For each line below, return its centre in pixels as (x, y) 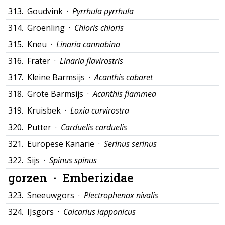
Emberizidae (98, 178)
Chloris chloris (99, 28)
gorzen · (35, 178)
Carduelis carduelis (94, 127)
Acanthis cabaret (124, 77)
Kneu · (42, 44)
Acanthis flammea (125, 94)
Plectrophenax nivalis (121, 195)
